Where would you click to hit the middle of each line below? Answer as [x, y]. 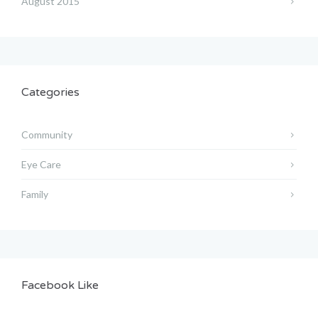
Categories [50, 93]
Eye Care [41, 165]
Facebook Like [60, 286]
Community [47, 135]
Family [35, 194]
